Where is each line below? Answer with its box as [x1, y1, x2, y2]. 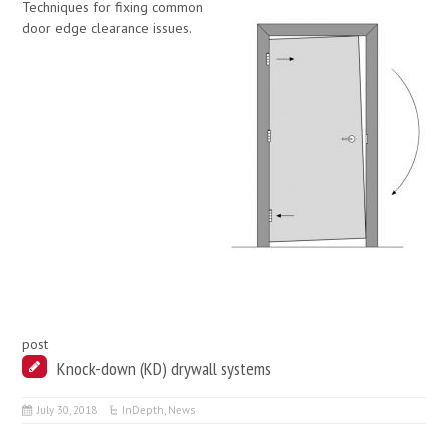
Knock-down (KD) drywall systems [57, 356, 272, 381]
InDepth [122, 403, 165, 418]
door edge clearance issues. [22, 19, 193, 38]
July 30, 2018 [37, 403, 98, 418]
